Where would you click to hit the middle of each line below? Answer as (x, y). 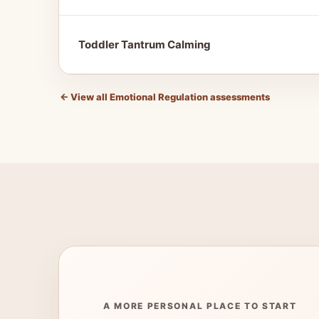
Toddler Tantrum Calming (145, 45)
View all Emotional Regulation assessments (169, 97)
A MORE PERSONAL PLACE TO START (200, 306)
